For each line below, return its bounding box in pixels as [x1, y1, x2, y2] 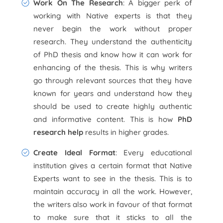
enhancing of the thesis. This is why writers [33, 63, 192, 72]
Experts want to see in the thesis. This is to [33, 174, 192, 183]
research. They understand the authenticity [33, 37, 192, 46]
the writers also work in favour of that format [33, 200, 192, 209]
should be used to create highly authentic [33, 102, 192, 111]
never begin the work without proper [33, 24, 192, 33]
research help [33, 127, 84, 137]
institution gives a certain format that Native [33, 161, 192, 170]
